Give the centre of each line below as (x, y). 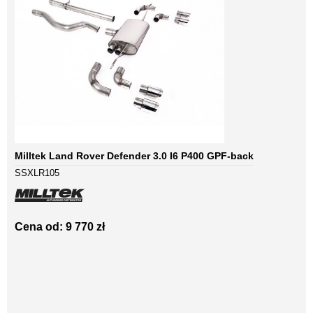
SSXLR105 (37, 173)
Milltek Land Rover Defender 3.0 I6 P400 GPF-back (134, 156)
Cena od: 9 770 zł (60, 227)
